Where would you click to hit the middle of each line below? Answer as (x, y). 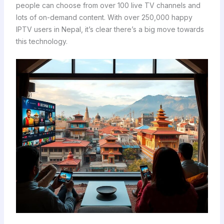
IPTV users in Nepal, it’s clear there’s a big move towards (110, 29)
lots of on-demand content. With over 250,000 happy (104, 17)
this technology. (41, 41)
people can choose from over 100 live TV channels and (108, 5)
